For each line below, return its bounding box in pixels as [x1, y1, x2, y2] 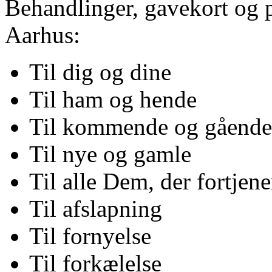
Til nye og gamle [29, 140, 191, 167]
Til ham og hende [29, 86, 197, 112]
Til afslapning [29, 195, 162, 222]
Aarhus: [5, 21, 80, 48]
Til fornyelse [29, 222, 151, 249]
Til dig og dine [29, 58, 171, 85]
